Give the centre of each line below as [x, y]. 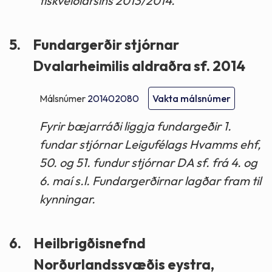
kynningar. [67, 199]
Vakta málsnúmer [192, 99]
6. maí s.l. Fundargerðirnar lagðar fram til [150, 181]
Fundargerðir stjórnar [106, 44]
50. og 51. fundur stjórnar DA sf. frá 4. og [148, 163]
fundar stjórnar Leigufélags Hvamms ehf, [150, 144]
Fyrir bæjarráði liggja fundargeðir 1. [135, 126]
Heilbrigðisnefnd [90, 243]
